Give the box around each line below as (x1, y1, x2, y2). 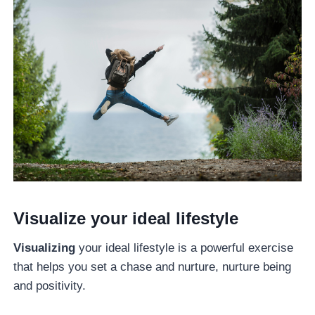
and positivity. (13, 278, 86, 292)
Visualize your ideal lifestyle (13, 208, 239, 228)
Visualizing (13, 240, 76, 255)
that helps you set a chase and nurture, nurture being (13, 259, 292, 274)
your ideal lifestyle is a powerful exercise (75, 240, 294, 255)
